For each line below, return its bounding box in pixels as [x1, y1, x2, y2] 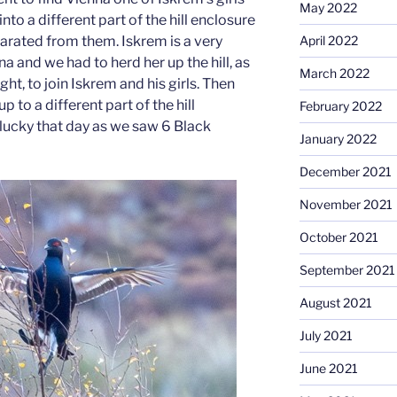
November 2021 [299, 196, 393, 212]
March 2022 [299, 65, 370, 81]
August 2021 [299, 294, 372, 310]
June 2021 [299, 360, 358, 376]
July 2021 [299, 327, 353, 343]
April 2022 [299, 32, 358, 48]
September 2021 [299, 261, 395, 277]
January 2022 [299, 130, 377, 146]
